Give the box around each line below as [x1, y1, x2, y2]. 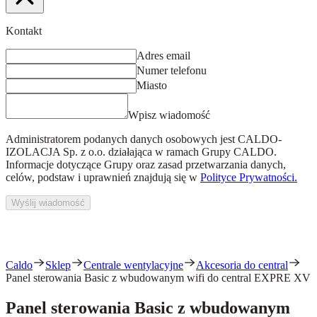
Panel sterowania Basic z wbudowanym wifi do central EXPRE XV [6, 272, 311, 284]
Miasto [137, 79, 167, 91]
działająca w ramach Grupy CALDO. [108, 146, 277, 158]
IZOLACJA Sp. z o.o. [6, 146, 105, 158]
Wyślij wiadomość [11, 197, 85, 208]
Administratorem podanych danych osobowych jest [6, 133, 235, 145]
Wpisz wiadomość [128, 109, 210, 121]
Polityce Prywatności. [200, 171, 297, 183]
